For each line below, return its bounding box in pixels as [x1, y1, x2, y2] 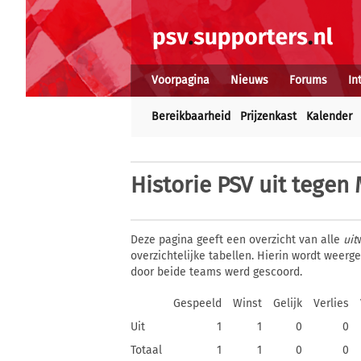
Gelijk [273, 297, 302, 310]
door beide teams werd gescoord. [131, 265, 302, 279]
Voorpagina [151, 73, 210, 87]
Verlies [313, 297, 349, 310]
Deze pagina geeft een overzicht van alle [131, 233, 343, 247]
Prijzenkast [240, 110, 297, 123]
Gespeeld [173, 297, 222, 310]
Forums [289, 73, 327, 87]
